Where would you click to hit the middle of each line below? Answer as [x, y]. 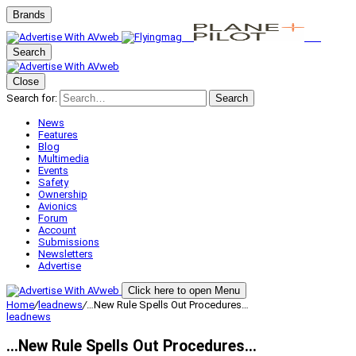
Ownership [63, 194]
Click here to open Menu [184, 290]
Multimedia [64, 159]
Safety [53, 182]
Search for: [32, 98]
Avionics [58, 206]
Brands [29, 15]
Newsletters [66, 254]
